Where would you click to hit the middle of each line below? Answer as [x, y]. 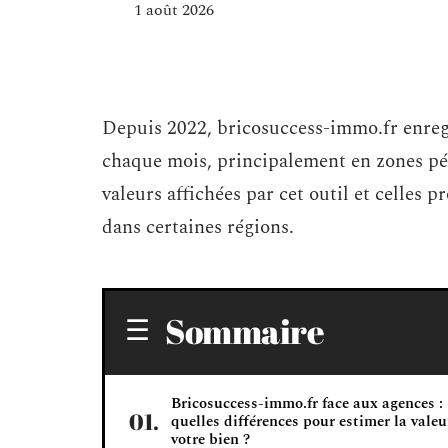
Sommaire [244, 331]
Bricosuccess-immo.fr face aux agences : [307, 403]
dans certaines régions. [198, 227]
